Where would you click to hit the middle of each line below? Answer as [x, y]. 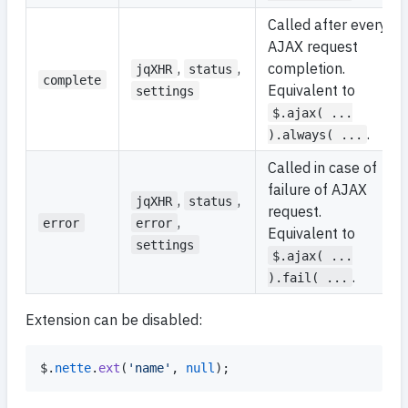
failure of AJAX [317, 189]
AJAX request [313, 46]
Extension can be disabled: [114, 319]
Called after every [327, 24]
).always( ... [315, 134]
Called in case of [322, 167]
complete [72, 80]
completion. [306, 68]
